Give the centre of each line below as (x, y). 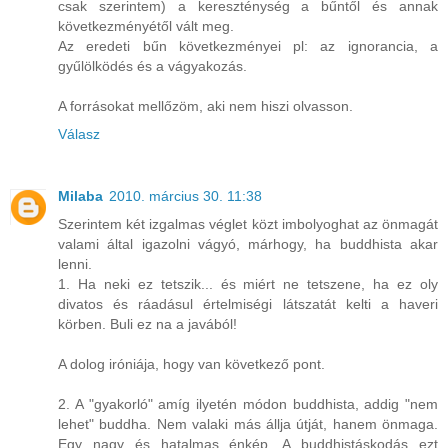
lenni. (75, 264)
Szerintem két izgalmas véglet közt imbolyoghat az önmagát (248, 224)
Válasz (79, 134)
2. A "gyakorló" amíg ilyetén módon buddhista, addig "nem (248, 404)
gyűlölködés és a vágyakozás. (152, 66)
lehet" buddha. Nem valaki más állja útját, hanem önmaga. (248, 424)
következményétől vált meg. (146, 26)
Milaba (80, 196)
